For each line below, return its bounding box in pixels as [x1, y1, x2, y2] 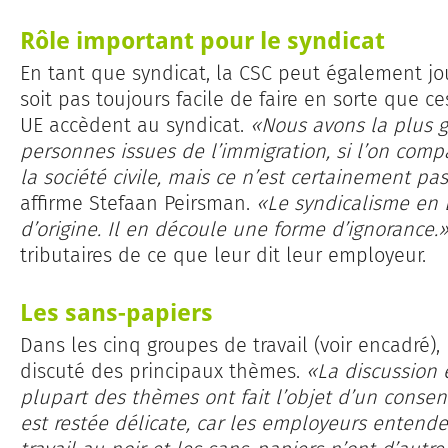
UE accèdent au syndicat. [20, 113, 250, 138]
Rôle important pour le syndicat [20, 23, 385, 57]
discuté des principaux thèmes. [20, 359, 306, 384]
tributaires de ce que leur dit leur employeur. [20, 243, 426, 268]
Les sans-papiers [20, 295, 213, 329]
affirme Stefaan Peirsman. [20, 191, 256, 216]
